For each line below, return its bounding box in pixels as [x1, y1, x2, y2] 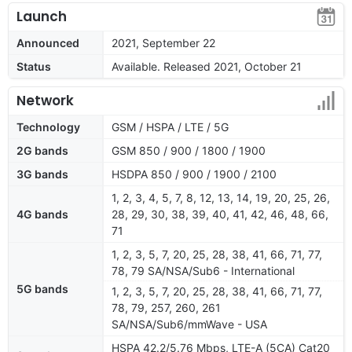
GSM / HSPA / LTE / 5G [112, 119, 229, 134]
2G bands [16, 143, 68, 157]
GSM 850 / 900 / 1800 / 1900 [112, 143, 266, 157]
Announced [16, 35, 79, 49]
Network [16, 90, 74, 110]
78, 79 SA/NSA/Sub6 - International [112, 263, 295, 277]
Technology [16, 119, 80, 134]
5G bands [16, 281, 68, 295]
